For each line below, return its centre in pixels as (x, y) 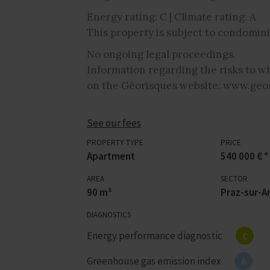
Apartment (111, 156)
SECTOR (234, 178)
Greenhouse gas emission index (154, 261)
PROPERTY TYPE (115, 142)
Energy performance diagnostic (155, 235)
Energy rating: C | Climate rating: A (171, 17)
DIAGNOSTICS (109, 215)
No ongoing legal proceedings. (161, 54)
